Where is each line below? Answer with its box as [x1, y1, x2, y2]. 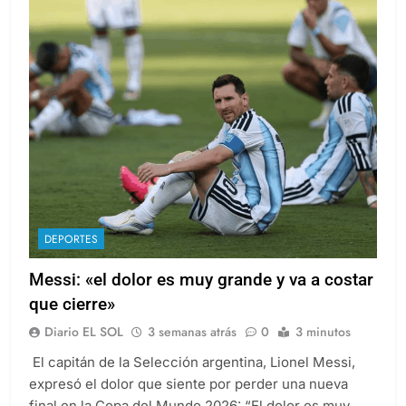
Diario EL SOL [44, 323, 123, 342]
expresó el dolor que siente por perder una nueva [29, 375, 348, 393]
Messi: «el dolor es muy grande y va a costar [29, 269, 373, 291]
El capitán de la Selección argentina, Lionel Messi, [29, 353, 355, 372]
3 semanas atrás [148, 323, 237, 342]
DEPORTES [44, 231, 98, 248]
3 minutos [295, 323, 351, 342]
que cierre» [29, 294, 115, 315]
